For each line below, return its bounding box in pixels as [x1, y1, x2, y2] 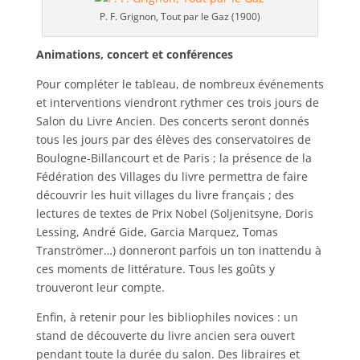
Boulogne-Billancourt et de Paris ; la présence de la [35, 150, 312, 166]
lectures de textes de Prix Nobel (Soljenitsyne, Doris [35, 206, 313, 221]
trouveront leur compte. [35, 280, 165, 295]
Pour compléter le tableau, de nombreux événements [35, 76, 324, 92]
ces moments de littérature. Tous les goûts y [35, 261, 275, 276]
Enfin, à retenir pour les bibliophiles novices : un [35, 309, 298, 325]
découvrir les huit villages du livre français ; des [35, 187, 294, 202]
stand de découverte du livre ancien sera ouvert [35, 328, 295, 343]
